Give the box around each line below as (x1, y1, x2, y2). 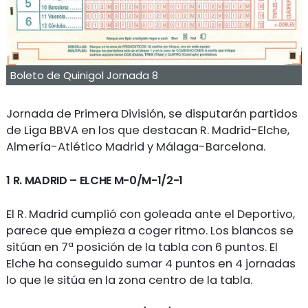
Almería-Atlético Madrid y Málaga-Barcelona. (6, 139, 266, 155)
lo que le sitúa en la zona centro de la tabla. (6, 272, 253, 288)
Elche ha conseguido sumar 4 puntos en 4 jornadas (6, 255, 296, 272)
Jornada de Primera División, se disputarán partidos (6, 106, 298, 122)
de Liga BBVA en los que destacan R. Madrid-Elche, (6, 122, 290, 139)
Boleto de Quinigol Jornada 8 (10, 68, 159, 83)
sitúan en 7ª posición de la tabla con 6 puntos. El (6, 239, 278, 255)
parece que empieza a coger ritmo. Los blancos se (6, 222, 294, 239)
